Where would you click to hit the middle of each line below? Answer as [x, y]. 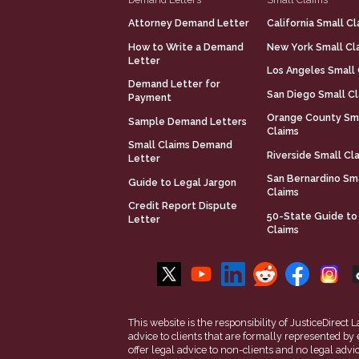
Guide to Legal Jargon [182, 182]
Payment [150, 98]
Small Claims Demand [180, 145]
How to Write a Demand [186, 46]
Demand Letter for [174, 84]
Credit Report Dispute [183, 206]
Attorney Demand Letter [189, 23]
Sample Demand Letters [188, 121]
